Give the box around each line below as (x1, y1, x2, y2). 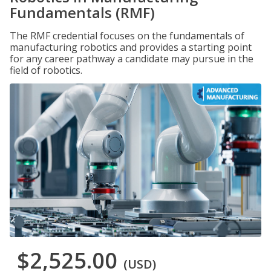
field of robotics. (10, 64, 82, 77)
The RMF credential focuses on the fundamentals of (10, 29, 244, 42)
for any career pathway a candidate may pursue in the (10, 52, 253, 65)
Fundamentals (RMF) (10, 2, 155, 22)
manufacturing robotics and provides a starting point (10, 41, 252, 54)
